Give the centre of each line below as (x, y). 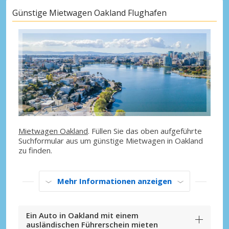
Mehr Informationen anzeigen (114, 181)
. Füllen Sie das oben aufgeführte (145, 131)
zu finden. (35, 151)
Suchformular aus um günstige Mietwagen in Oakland (111, 141)
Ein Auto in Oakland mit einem (82, 215)
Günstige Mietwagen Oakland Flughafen (89, 13)
